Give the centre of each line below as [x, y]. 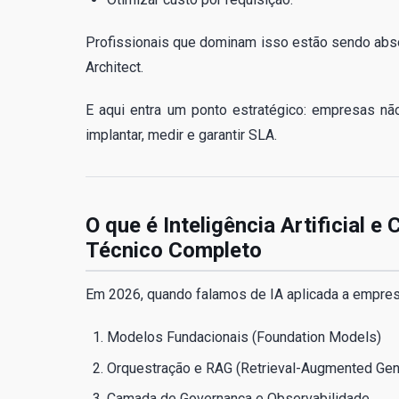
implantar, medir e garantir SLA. [181, 135]
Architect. [114, 68]
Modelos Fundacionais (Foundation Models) [244, 338]
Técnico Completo [174, 251]
